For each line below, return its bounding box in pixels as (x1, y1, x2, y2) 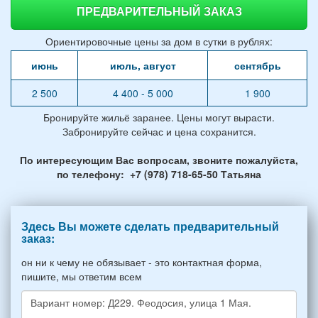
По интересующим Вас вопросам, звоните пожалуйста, (20, 152, 298, 167)
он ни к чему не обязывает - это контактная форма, (21, 254, 262, 269)
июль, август (109, 57, 176, 72)
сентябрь (234, 57, 281, 72)
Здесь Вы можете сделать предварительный (21, 217, 279, 234)
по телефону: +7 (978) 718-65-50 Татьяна (57, 166, 261, 181)
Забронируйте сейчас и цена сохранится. (62, 124, 256, 138)
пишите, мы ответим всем (21, 268, 142, 283)
